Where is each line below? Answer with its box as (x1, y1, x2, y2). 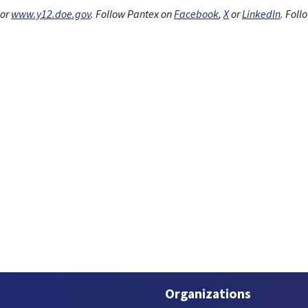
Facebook (174, 6, 219, 21)
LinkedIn (242, 6, 280, 21)
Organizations (165, 285, 251, 302)
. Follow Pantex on (91, 6, 174, 21)
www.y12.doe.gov (11, 6, 91, 21)
